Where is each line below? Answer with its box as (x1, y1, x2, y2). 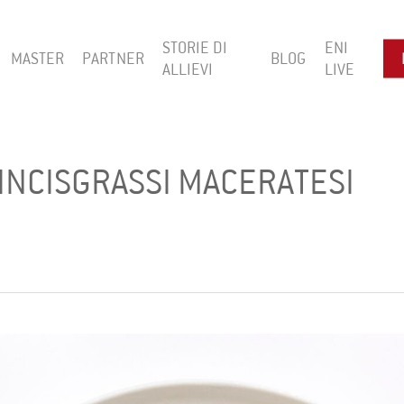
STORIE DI (161, 40, 227, 56)
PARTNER (82, 50, 144, 67)
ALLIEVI (161, 61, 214, 78)
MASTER (10, 50, 65, 67)
